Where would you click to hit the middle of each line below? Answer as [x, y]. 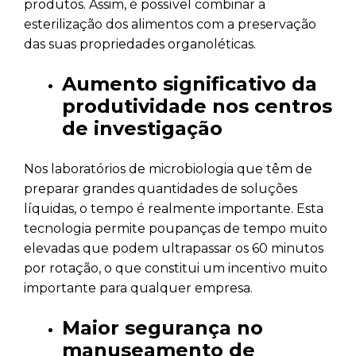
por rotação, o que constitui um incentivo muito [176, 268]
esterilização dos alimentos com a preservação [170, 24]
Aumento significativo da [190, 83]
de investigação [142, 128]
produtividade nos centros [197, 106]
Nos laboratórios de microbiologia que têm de [168, 168]
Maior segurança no [163, 327]
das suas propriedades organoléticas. [140, 44]
